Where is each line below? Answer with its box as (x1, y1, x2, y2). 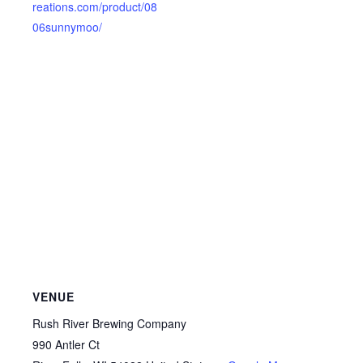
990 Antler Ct (32, 336, 100, 352)
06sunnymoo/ (32, 19, 102, 35)
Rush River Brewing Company (32, 315, 186, 331)
